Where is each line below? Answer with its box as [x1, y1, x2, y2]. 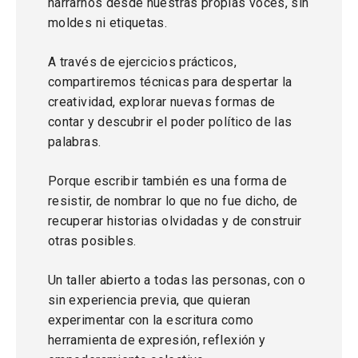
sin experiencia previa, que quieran [48, 292, 251, 308]
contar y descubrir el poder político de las [48, 114, 292, 129]
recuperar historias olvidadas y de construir [48, 213, 302, 229]
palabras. [48, 134, 101, 149]
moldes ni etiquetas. [48, 15, 168, 30]
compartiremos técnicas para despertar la [48, 74, 292, 89]
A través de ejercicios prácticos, [48, 54, 237, 70]
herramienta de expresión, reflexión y [48, 332, 266, 348]
